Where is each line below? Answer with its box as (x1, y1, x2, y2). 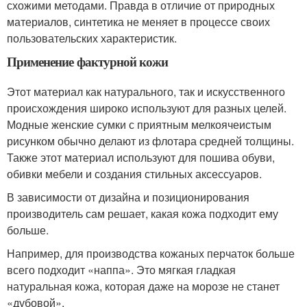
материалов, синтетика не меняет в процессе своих (7, 14, 270, 29)
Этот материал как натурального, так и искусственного (7, 84, 285, 99)
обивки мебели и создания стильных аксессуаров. (7, 166, 262, 182)
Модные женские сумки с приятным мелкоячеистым (7, 116, 271, 132)
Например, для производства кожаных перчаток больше (7, 245, 295, 261)
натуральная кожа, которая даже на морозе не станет (7, 278, 280, 294)
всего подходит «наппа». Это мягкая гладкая (7, 262, 236, 278)
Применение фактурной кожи (7, 52, 169, 71)
